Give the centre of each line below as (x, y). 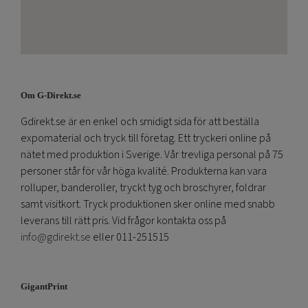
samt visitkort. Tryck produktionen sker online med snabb (148, 205)
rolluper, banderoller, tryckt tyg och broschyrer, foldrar (143, 188)
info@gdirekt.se (57, 238)
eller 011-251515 (131, 238)
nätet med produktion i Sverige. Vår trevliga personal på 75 (152, 155)
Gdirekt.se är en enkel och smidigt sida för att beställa (140, 122)
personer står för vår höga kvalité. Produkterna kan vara (144, 172)
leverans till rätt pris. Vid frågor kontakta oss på (123, 221)
